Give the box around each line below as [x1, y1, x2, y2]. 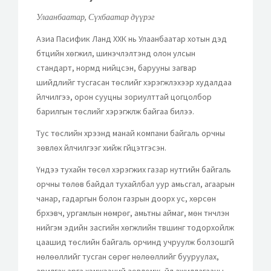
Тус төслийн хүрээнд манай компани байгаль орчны [36, 127, 225, 139]
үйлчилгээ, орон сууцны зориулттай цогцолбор [36, 91, 212, 102]
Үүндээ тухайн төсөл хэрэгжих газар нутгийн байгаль [36, 163, 231, 175]
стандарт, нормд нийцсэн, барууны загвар [36, 62, 197, 73]
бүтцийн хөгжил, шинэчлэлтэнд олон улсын [36, 47, 195, 59]
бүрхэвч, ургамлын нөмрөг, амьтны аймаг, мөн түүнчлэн [36, 207, 229, 218]
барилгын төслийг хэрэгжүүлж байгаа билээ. [36, 105, 194, 117]
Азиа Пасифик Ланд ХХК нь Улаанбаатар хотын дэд [36, 33, 227, 44]
